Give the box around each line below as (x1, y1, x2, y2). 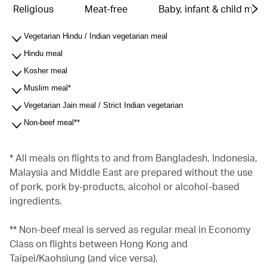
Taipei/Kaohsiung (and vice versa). (10, 252, 158, 264)
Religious (13, 2, 54, 15)
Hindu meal (24, 49, 63, 58)
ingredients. (10, 194, 67, 207)
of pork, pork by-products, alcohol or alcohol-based (10, 180, 240, 193)
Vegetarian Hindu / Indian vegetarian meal (24, 32, 167, 41)
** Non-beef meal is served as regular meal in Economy (10, 223, 250, 235)
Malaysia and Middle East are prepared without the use (10, 166, 253, 178)
